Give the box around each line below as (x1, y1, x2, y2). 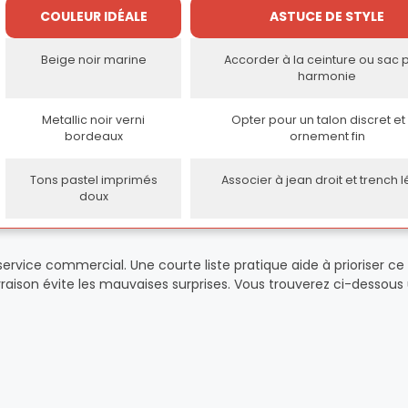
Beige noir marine (40, 52, 147, 67)
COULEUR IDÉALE (39, 7, 148, 25)
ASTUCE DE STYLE (270, 7, 384, 25)
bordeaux (64, 128, 123, 144)
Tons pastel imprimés (29, 172, 158, 188)
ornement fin (289, 128, 365, 144)
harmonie (298, 68, 356, 84)
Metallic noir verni (42, 112, 145, 127)
